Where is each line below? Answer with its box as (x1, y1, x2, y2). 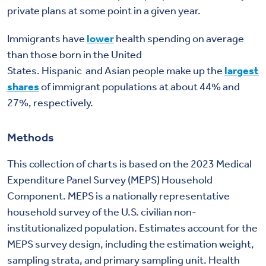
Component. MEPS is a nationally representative (7, 188, 230, 202)
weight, (217, 236, 254, 250)
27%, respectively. (7, 95, 93, 109)
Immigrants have (7, 31, 87, 45)
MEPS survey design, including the (7, 236, 167, 250)
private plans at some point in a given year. (7, 3, 201, 17)
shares (7, 79, 39, 93)
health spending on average (116, 31, 244, 45)
